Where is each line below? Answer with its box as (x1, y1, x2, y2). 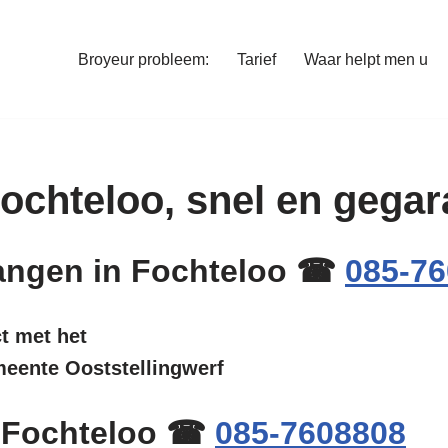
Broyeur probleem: (78, 51, 209, 69)
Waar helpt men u (304, 51, 428, 69)
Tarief (237, 51, 276, 69)
